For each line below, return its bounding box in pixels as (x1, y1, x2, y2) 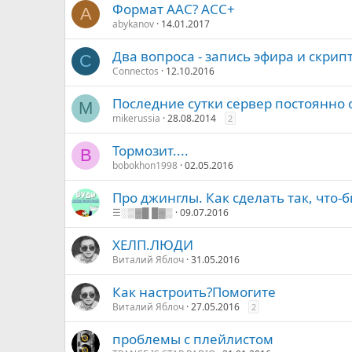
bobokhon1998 (112, 159, 178, 172)
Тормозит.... (112, 141, 189, 159)
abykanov (112, 17, 154, 31)
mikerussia (112, 112, 160, 125)
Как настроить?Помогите (112, 283, 276, 301)
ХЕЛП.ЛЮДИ (112, 236, 193, 254)
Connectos (112, 64, 159, 78)
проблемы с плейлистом (112, 330, 273, 348)
